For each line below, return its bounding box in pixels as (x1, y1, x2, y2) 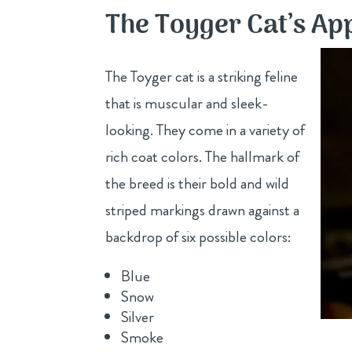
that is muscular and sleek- (105, 91, 269, 115)
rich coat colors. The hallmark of (105, 145, 300, 168)
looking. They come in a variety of (105, 118, 306, 141)
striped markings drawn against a (105, 198, 300, 222)
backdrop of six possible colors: (105, 225, 292, 248)
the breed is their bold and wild (105, 171, 290, 195)
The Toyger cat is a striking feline (105, 64, 299, 88)
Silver (121, 305, 155, 328)
